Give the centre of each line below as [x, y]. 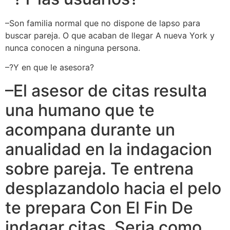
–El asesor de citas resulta [106, 90]
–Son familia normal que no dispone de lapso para [103, 23]
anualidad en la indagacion [109, 149]
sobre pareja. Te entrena [99, 168]
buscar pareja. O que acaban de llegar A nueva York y [110, 35]
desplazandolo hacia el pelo [113, 188]
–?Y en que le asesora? [50, 68]
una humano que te [80, 110]
